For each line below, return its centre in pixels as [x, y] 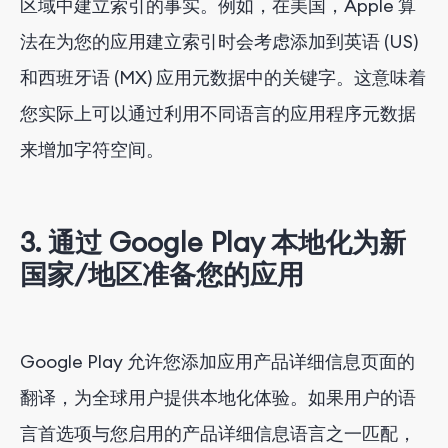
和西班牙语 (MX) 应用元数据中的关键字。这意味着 [223, 77]
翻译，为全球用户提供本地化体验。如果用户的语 [218, 398]
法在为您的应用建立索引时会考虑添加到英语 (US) [219, 41]
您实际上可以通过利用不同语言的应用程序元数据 [218, 113]
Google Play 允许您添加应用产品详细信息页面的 [217, 362]
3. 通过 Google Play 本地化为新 [213, 242]
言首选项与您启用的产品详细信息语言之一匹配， [218, 434]
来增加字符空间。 [92, 149]
